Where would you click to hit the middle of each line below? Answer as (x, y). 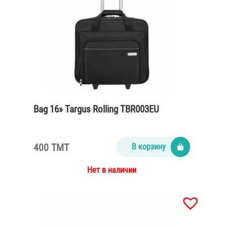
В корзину (148, 146)
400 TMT (51, 148)
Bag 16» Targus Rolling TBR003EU (96, 109)
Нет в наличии (111, 170)
